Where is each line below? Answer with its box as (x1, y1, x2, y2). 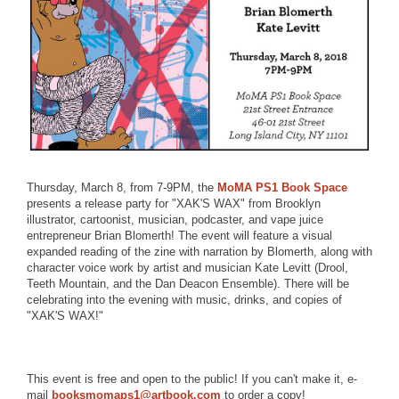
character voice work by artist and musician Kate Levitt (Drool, (27, 261, 348, 274)
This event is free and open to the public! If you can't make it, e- (27, 372, 357, 386)
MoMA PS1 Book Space (217, 181, 347, 194)
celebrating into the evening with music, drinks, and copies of (27, 293, 342, 306)
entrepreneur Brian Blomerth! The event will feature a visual (27, 229, 332, 242)
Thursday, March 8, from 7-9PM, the (27, 181, 217, 194)
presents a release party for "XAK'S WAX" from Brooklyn (27, 197, 321, 210)
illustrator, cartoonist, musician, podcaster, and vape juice (27, 213, 323, 226)
